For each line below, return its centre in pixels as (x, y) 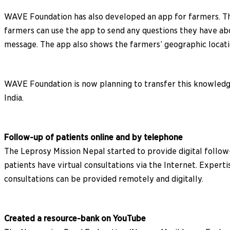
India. (14, 98)
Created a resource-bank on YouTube (75, 218)
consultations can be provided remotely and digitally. (104, 179)
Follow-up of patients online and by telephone (93, 137)
